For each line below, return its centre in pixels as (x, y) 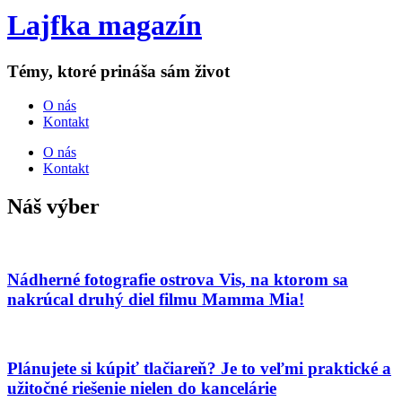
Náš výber (53, 207)
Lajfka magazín (105, 26)
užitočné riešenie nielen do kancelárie (142, 389)
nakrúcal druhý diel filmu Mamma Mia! (156, 299)
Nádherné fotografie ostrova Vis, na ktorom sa (178, 279)
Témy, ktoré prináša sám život (118, 71)
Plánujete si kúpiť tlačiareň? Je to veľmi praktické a (199, 369)
